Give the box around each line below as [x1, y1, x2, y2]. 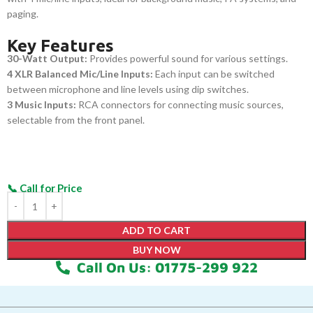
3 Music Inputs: [7, 99, 76, 111]
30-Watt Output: [7, 52, 87, 65]
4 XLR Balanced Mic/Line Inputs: [7, 68, 153, 80]
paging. [7, 8, 38, 20]
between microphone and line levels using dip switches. [7, 83, 249, 96]
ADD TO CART [122, 224, 191, 237]
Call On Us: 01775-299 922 [76, 259, 258, 276]
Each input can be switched [153, 68, 275, 80]
